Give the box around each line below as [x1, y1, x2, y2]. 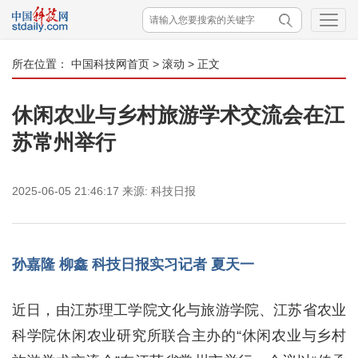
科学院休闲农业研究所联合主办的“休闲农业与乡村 [12, 328, 346, 344]
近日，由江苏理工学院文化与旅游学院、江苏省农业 [12, 302, 346, 318]
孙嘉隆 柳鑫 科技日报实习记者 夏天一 [12, 257, 254, 272]
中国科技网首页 [71, 58, 149, 70]
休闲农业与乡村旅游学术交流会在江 [12, 103, 344, 127]
